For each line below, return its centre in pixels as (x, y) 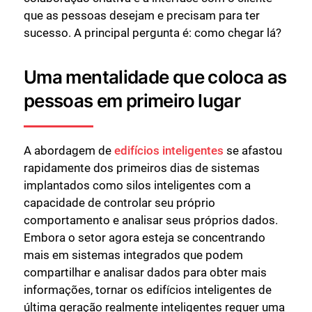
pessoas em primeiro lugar (132, 100)
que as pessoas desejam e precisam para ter (142, 15)
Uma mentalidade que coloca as (155, 77)
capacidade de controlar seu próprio (119, 203)
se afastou (253, 150)
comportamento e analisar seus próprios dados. (151, 220)
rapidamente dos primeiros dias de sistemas (142, 168)
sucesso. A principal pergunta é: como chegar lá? (153, 32)
